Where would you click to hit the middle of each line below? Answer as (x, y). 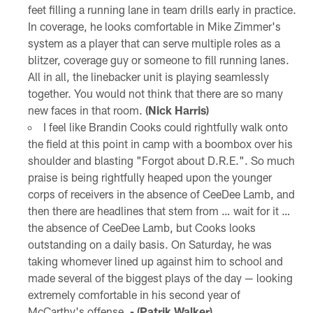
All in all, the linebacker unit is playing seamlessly (148, 76)
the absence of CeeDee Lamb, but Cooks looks (141, 227)
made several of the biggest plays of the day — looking (160, 277)
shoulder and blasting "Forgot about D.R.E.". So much (161, 160)
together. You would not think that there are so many (155, 93)
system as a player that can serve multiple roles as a (154, 43)
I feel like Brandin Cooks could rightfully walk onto (165, 126)
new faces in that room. (86, 110)
